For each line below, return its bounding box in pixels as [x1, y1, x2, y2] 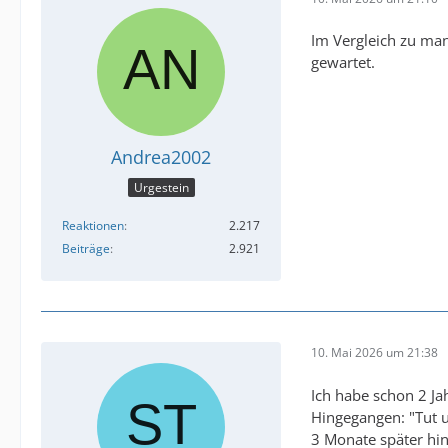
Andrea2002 [111, 145, 211, 170]
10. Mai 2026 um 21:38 [311, 344, 438, 362]
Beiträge [62, 239, 110, 257]
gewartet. [311, 52, 375, 73]
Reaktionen [62, 216, 124, 234]
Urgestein [133, 178, 189, 196]
